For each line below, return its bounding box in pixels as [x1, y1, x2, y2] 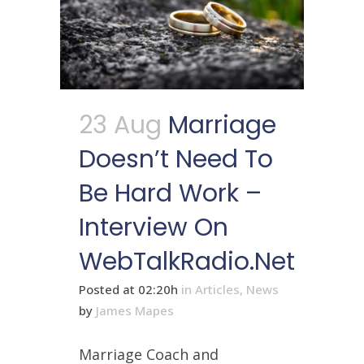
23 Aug [79, 107, 162, 142]
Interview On [79, 210, 228, 245]
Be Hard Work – [79, 175, 262, 210]
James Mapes [96, 301, 174, 318]
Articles [195, 280, 240, 297]
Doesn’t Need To [79, 141, 273, 176]
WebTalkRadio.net [79, 244, 295, 279]
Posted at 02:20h [79, 280, 178, 297]
